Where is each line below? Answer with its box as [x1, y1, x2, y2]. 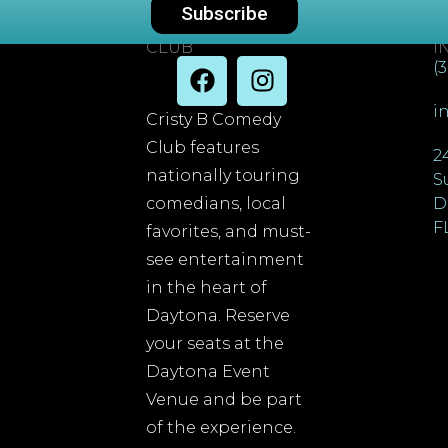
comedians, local [146, 193, 287, 213]
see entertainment [146, 249, 305, 269]
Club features [146, 137, 260, 157]
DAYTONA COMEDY [146, 21, 308, 41]
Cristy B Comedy [146, 109, 282, 129]
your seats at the [146, 333, 285, 353]
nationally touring [146, 165, 301, 185]
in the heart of [146, 277, 268, 297]
